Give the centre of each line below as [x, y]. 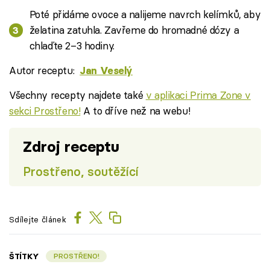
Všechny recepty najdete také [77, 95]
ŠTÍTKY [24, 256]
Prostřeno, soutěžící [80, 171]
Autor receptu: [43, 71]
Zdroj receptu [71, 147]
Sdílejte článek [38, 219]
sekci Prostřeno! [45, 111]
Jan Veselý [106, 71]
